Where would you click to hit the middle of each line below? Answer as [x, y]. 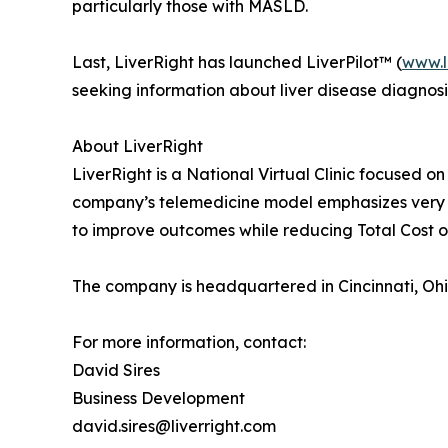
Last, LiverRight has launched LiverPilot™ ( [237, 62]
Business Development [158, 398]
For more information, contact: [189, 342]
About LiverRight [137, 146]
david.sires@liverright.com [174, 426]
